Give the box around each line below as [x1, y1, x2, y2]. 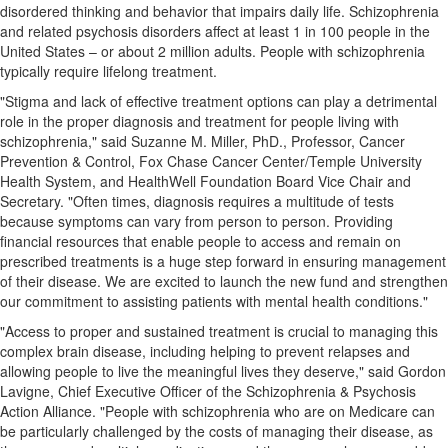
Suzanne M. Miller [131, 131, 244, 151]
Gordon [398, 361, 446, 381]
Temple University [309, 151, 422, 171]
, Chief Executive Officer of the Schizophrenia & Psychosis [50, 381, 416, 401]
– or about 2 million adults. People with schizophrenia [85, 41, 425, 61]
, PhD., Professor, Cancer [244, 131, 405, 151]
